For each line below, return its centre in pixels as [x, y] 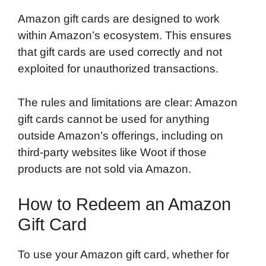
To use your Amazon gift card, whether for [123, 255]
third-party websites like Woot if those [112, 152]
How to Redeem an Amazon [124, 205]
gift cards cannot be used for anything [114, 119]
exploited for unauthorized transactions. [118, 69]
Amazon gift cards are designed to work [119, 19]
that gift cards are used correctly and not [120, 52]
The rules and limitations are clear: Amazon [128, 102]
